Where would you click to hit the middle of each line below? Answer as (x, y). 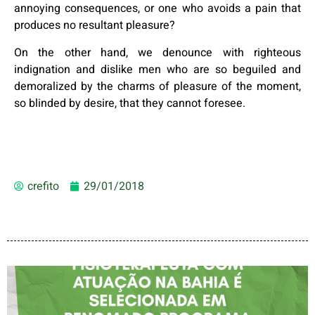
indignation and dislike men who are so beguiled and (157, 69)
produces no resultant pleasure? (95, 26)
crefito (43, 186)
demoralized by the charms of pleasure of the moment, (157, 86)
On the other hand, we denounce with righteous (157, 52)
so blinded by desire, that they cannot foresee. (130, 103)
